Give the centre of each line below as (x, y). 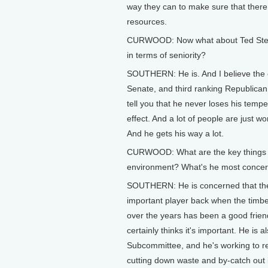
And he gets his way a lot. (175, 133)
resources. (147, 22)
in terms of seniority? (166, 55)
